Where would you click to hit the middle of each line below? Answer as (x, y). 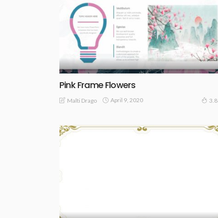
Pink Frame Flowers (98, 85)
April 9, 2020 (127, 100)
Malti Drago (82, 100)
